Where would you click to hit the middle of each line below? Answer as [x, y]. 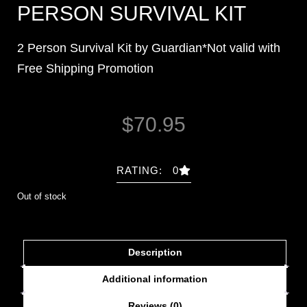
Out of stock [42, 196]
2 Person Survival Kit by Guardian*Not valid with [149, 48]
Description [155, 252]
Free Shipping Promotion [85, 68]
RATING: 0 [147, 170]
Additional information [155, 279]
